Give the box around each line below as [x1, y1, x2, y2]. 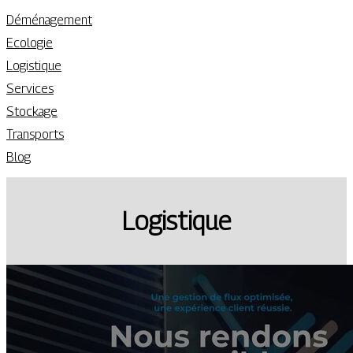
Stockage [6, 104, 58, 119]
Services [6, 81, 54, 96]
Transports [6, 127, 64, 142]
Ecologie [6, 35, 53, 50]
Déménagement [6, 13, 92, 28]
